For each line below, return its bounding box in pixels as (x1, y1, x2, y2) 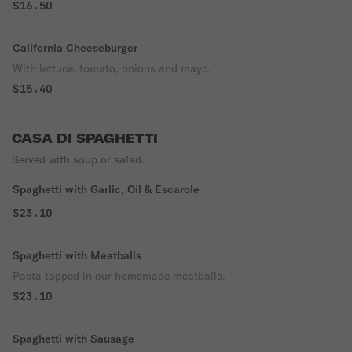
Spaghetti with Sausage (13, 332, 134, 346)
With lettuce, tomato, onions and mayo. (13, 61, 211, 75)
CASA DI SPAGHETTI (12, 130, 158, 146)
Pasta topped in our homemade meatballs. (13, 269, 225, 283)
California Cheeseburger (13, 41, 137, 55)
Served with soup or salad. (12, 152, 145, 167)
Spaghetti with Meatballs (13, 248, 141, 262)
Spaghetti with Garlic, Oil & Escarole (13, 182, 200, 196)
